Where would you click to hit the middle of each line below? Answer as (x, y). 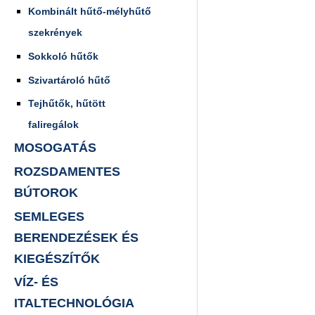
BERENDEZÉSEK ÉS (76, 237)
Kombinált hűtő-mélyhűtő (90, 11)
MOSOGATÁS (55, 148)
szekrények (55, 32)
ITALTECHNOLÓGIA (74, 303)
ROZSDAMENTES (67, 171)
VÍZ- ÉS (36, 282)
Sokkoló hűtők (63, 56)
